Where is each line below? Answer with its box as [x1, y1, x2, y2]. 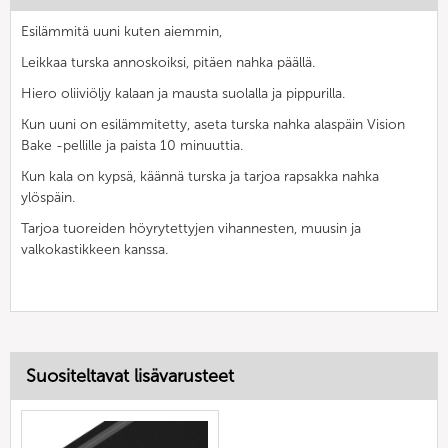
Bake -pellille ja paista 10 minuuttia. [21, 136, 243, 154]
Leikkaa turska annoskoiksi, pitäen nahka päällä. [21, 53, 315, 71]
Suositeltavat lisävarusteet [26, 364, 234, 387]
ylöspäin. [21, 188, 75, 206]
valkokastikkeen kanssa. [21, 240, 168, 258]
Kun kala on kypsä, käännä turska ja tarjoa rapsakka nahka [21, 167, 379, 185]
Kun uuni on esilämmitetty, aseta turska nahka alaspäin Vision [21, 115, 405, 133]
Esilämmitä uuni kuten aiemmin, [21, 22, 222, 40]
